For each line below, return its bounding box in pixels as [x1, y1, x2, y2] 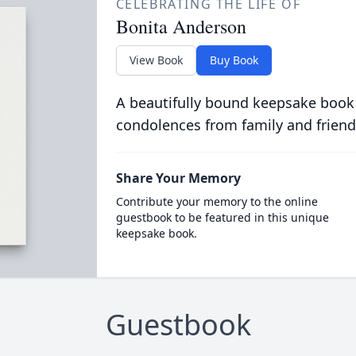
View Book [129, 52, 183, 68]
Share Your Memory [115, 168, 241, 187]
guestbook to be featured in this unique [115, 209, 329, 225]
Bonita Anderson [115, 13, 246, 39]
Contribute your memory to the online [115, 193, 318, 209]
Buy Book [209, 52, 258, 68]
